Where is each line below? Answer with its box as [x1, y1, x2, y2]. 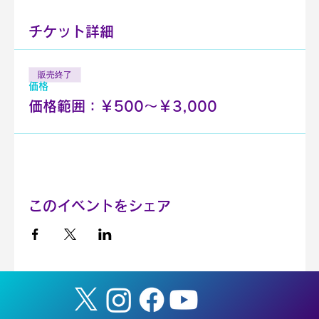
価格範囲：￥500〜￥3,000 [28, 98, 217, 113]
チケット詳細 [28, 23, 114, 38]
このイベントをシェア [28, 198, 171, 213]
